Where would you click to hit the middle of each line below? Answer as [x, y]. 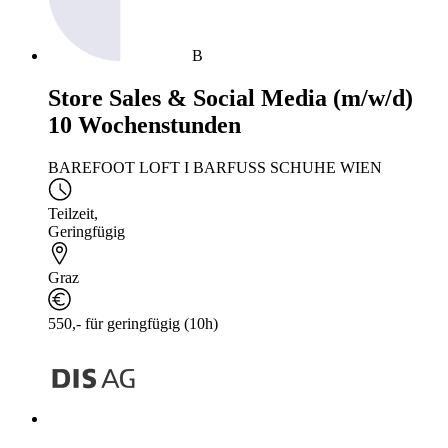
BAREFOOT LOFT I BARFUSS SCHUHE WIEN [215, 167]
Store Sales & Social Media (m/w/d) [230, 97]
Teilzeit [71, 213]
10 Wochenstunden [144, 124]
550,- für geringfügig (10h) [133, 323]
